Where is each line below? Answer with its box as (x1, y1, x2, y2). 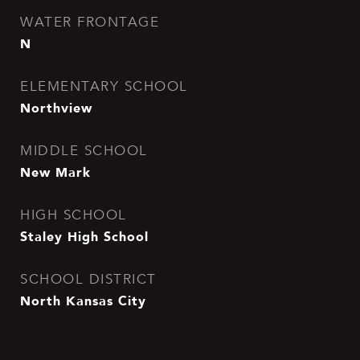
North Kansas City (20, 290, 146, 311)
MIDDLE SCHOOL (20, 142, 148, 159)
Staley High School (20, 226, 149, 247)
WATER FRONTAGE (20, 14, 159, 31)
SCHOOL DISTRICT (20, 271, 157, 288)
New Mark (20, 162, 91, 182)
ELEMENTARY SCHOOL (20, 78, 188, 95)
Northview (20, 97, 92, 118)
